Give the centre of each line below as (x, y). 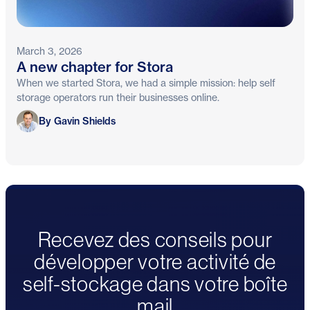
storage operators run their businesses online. (118, 98)
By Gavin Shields (77, 121)
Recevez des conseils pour (155, 240)
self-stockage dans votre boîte (155, 284)
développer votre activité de (155, 262)
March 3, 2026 (49, 51)
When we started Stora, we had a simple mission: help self (146, 83)
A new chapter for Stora (95, 67)
